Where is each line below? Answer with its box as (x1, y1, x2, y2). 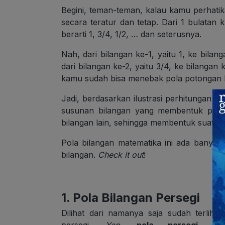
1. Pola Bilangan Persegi (61, 190, 200, 205)
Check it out (98, 150, 144, 160)
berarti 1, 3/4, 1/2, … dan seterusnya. (61, 29, 201, 40)
